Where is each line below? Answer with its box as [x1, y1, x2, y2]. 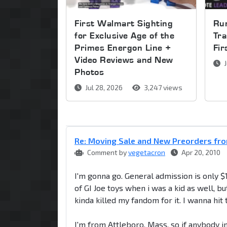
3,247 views [142, 83, 182, 92]
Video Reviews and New [74, 54, 173, 65]
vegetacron [128, 148, 165, 157]
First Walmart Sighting [74, 18, 173, 29]
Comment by [86, 148, 128, 157]
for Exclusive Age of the [74, 30, 174, 41]
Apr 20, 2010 [180, 148, 220, 157]
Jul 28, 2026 [84, 83, 124, 92]
